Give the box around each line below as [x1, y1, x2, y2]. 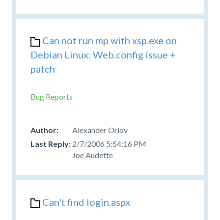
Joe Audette [72, 150, 113, 160]
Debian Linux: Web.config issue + [30, 48, 176, 60]
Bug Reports [30, 91, 73, 101]
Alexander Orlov [72, 125, 128, 135]
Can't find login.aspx [42, 195, 130, 208]
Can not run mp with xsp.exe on [42, 34, 177, 46]
